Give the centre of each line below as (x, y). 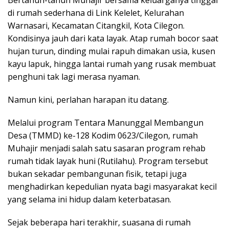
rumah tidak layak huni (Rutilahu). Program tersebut (108, 161)
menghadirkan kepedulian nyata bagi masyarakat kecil (112, 186)
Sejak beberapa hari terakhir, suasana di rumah (99, 222)
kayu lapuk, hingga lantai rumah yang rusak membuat (112, 64)
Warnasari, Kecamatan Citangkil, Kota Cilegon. (96, 25)
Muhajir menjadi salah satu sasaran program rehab (107, 148)
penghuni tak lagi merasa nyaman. (74, 76)
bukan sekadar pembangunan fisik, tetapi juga (97, 174)
